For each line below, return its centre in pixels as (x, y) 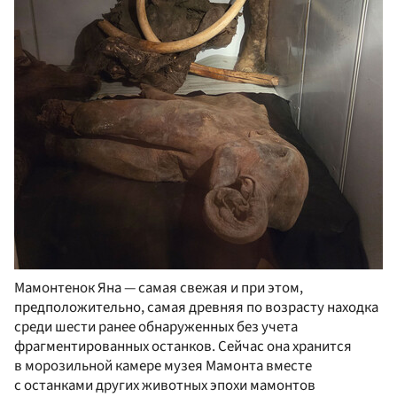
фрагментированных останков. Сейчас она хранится (183, 346)
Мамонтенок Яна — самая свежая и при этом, (159, 288)
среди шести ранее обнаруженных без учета (156, 327)
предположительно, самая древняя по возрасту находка (196, 307)
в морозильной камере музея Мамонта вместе (163, 366)
